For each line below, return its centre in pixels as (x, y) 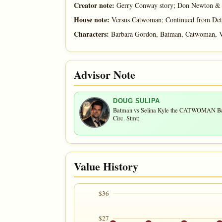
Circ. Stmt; (126, 118)
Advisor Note (105, 74)
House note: (92, 19)
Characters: (91, 34)
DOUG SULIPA (137, 101)
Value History (106, 166)
